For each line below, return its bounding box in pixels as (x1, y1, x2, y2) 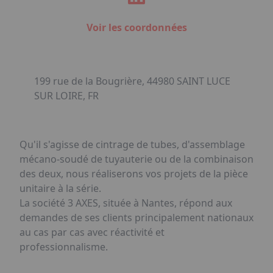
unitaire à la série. (19, 182, 101, 195)
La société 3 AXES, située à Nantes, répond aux (19, 196, 232, 210)
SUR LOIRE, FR (34, 89, 99, 102)
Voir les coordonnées (86, 21, 187, 34)
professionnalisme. (19, 240, 108, 253)
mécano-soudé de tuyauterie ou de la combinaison (19, 152, 253, 166)
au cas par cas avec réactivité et (19, 225, 165, 239)
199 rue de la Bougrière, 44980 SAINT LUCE (34, 74, 230, 88)
